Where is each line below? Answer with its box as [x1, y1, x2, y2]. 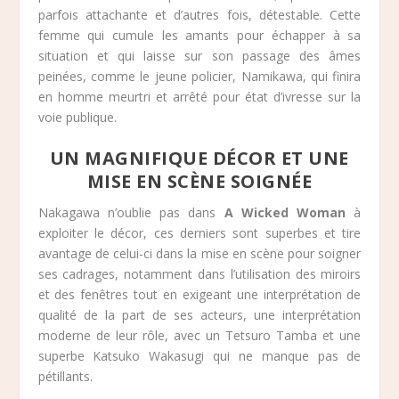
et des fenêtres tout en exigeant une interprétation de [37, 286, 362, 304]
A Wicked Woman [224, 204, 346, 222]
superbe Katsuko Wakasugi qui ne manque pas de [37, 347, 362, 365]
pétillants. [37, 368, 93, 386]
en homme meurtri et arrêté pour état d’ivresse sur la [37, 87, 362, 105]
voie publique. [37, 108, 117, 126]
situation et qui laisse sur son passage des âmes [37, 46, 362, 64]
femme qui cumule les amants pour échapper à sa [37, 26, 362, 44]
